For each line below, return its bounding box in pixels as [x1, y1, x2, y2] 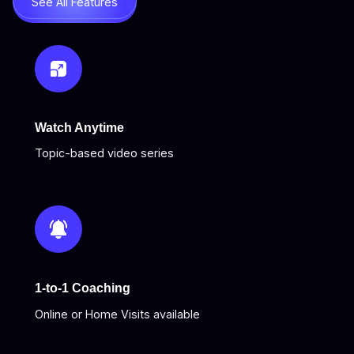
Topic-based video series [35, 146, 174, 160]
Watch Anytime [35, 119, 124, 134]
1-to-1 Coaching [35, 281, 130, 296]
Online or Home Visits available [35, 307, 200, 322]
